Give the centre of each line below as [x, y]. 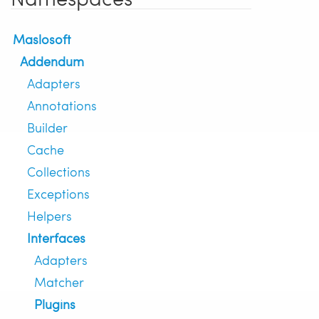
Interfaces [56, 238]
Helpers [49, 216]
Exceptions [58, 194]
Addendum [52, 61]
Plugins [55, 304]
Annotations [62, 105]
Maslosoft [42, 39]
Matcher [59, 282]
